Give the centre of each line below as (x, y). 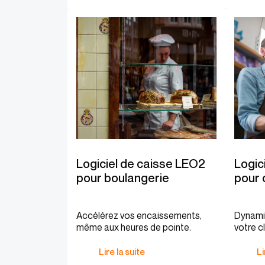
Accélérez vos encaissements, (139, 215)
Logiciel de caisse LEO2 (141, 164)
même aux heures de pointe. (134, 227)
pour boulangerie (123, 178)
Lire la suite (122, 251)
